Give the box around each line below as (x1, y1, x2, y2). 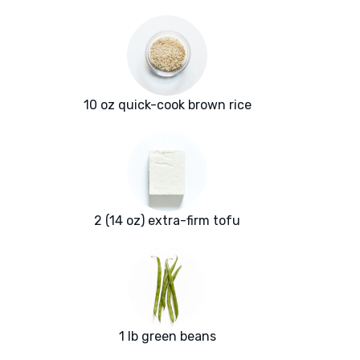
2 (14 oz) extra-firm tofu (94, 213, 240, 229)
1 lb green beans (118, 329, 216, 345)
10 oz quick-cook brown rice (83, 97, 252, 113)
